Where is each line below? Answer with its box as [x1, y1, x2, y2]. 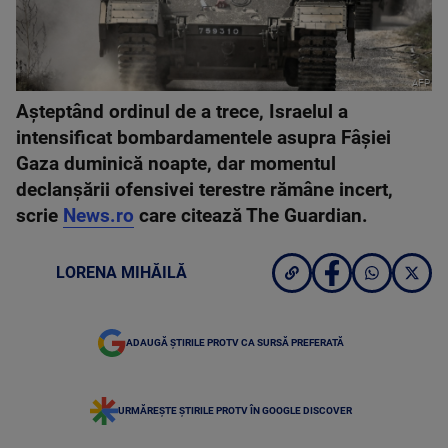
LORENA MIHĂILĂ [56, 263, 187, 282]
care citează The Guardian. [134, 205, 368, 227]
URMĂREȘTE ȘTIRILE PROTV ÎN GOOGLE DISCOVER [118, 405, 352, 416]
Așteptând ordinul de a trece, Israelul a [16, 101, 348, 123]
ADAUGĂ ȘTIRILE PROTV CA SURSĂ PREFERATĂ [126, 337, 344, 348]
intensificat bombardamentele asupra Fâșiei [16, 127, 391, 149]
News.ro [63, 205, 134, 227]
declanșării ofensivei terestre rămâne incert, [16, 179, 393, 201]
